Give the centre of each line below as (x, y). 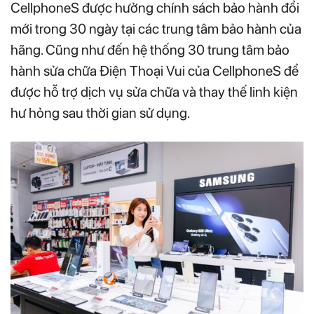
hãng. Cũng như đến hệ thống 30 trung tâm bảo (150, 49)
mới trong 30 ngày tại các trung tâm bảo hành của (156, 28)
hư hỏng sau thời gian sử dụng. (100, 112)
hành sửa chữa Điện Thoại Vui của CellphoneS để (155, 70)
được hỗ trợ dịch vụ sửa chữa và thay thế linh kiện (154, 91)
